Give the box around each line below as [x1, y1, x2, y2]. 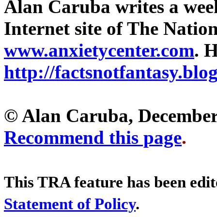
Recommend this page [4, 126, 182, 148]
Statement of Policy [4, 195, 136, 213]
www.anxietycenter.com [4, 39, 194, 61]
